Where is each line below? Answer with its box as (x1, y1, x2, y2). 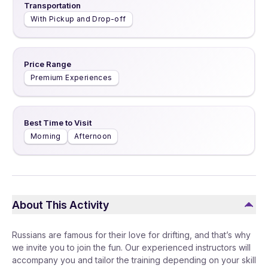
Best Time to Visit (24, 118, 92, 127)
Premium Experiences (31, 73, 112, 82)
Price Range (24, 59, 71, 69)
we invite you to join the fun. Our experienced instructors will (12, 242, 251, 252)
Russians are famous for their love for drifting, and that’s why (12, 230, 251, 240)
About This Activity (12, 198, 109, 211)
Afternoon (74, 132, 112, 141)
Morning (31, 132, 61, 141)
